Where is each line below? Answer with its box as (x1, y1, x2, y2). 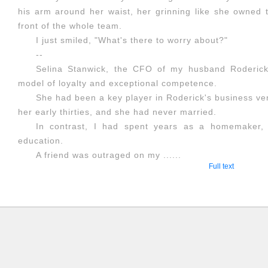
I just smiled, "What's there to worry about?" (36, 35, 228, 45)
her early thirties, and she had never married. (18, 107, 217, 117)
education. (18, 136, 63, 145)
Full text (209, 162, 234, 170)
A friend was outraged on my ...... (36, 150, 181, 160)
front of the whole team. (18, 21, 122, 31)
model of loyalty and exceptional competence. (18, 78, 217, 88)
